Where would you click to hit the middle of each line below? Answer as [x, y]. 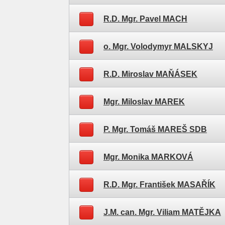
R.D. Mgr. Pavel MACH [145, 19]
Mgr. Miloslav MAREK [144, 102]
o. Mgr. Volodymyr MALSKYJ [158, 46]
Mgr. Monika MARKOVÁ [148, 157]
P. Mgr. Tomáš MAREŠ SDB [155, 129]
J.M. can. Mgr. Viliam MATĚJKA [162, 212]
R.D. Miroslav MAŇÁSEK [150, 74]
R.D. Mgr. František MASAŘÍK [159, 185]
